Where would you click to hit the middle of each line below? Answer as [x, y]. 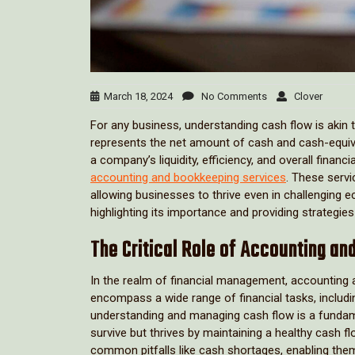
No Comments [231, 96]
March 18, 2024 [136, 96]
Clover [305, 96]
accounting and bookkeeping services [188, 177]
